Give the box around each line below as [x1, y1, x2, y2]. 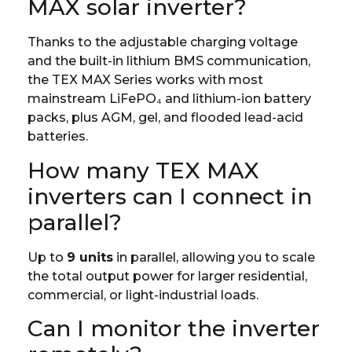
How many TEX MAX [27, 156, 259, 184]
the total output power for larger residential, [27, 268, 307, 284]
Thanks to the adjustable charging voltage [27, 35, 298, 50]
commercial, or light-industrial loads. [27, 287, 258, 302]
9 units [67, 249, 113, 265]
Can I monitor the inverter [27, 314, 320, 342]
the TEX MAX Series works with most [27, 72, 263, 88]
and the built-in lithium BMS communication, [27, 53, 310, 69]
